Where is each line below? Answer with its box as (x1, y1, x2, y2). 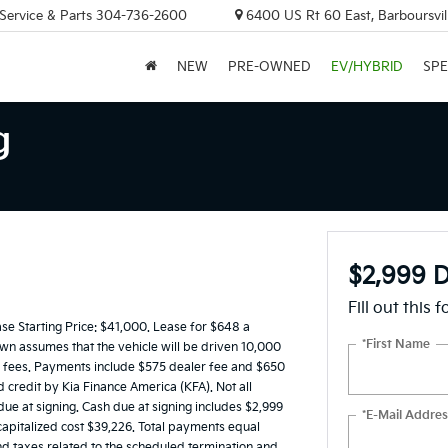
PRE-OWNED (228, 59, 311, 76)
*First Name (361, 336, 430, 352)
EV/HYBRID (331, 59, 403, 76)
